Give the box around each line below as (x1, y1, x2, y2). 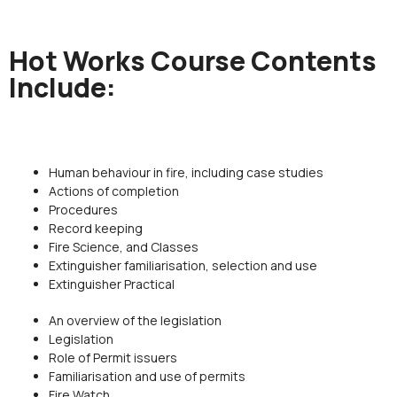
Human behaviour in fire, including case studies (49, 164, 323, 182)
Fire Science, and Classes (49, 238, 198, 256)
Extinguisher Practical (49, 276, 175, 293)
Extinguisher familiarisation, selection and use (49, 257, 317, 275)
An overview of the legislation (49, 312, 222, 330)
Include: (9, 69, 116, 106)
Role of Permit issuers (49, 349, 177, 367)
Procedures (49, 201, 118, 219)
